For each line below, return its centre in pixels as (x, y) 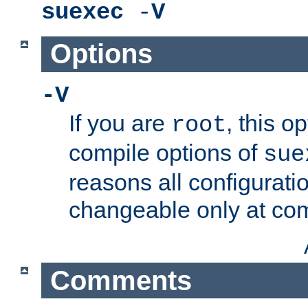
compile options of (166, 153)
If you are (120, 123)
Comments (121, 280)
